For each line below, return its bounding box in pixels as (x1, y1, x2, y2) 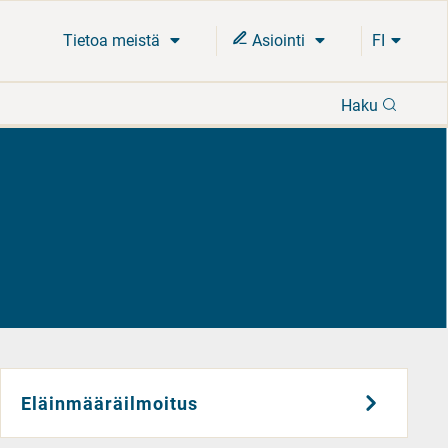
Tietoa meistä (63, 31, 164, 50)
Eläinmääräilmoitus (21, 392, 199, 414)
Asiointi (248, 31, 309, 50)
